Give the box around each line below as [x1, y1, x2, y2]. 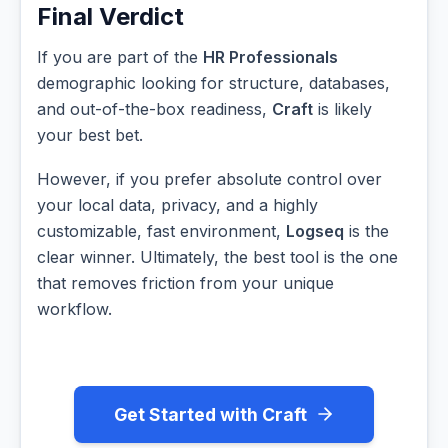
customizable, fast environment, [37, 220, 286, 241]
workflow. [37, 298, 112, 319]
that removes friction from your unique [37, 272, 334, 293]
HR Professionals [203, 47, 338, 68]
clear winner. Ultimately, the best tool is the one [37, 246, 398, 267]
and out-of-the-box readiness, [37, 99, 272, 120]
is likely [313, 99, 372, 120]
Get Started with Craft [113, 403, 307, 425]
